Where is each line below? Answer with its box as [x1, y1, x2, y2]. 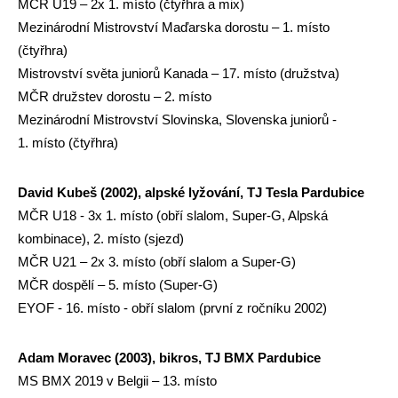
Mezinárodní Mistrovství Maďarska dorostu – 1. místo [18, 20, 330, 35]
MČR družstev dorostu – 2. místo [18, 89, 211, 104]
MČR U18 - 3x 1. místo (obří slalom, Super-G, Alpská [18, 208, 328, 223]
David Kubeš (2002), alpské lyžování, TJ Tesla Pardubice [18, 185, 364, 200]
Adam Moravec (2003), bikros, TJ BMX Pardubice [18, 350, 321, 365]
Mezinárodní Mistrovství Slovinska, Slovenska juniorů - [18, 112, 337, 127]
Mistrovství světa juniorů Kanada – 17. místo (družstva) [18, 66, 339, 81]
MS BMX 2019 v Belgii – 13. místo [18, 373, 217, 388]
